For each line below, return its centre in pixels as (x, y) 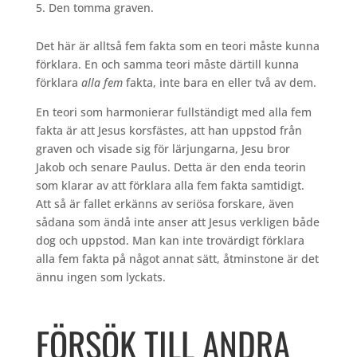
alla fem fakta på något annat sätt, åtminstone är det (177, 259)
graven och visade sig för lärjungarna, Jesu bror (163, 149)
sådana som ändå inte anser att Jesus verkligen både (177, 222)
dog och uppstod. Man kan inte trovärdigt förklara (170, 241)
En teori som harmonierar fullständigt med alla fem (173, 112)
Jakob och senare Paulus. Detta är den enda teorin (171, 167)
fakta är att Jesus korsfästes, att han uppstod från (169, 131)
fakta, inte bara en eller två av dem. (221, 83)
